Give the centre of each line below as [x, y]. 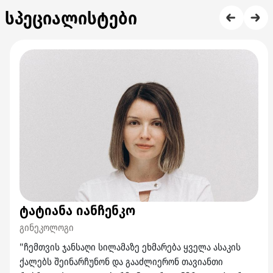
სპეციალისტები [71, 17]
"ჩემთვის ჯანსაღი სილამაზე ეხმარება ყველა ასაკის [130, 247]
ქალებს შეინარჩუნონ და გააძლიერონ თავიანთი [121, 261]
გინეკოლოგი [47, 227]
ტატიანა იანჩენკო [77, 210]
